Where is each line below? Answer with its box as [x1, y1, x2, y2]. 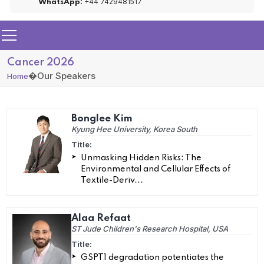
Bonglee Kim [71, 114, 133, 124]
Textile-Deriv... [81, 176, 143, 184]
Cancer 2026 [7, 57, 74, 68]
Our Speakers [37, 70, 95, 81]
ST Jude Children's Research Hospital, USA [71, 224, 228, 233]
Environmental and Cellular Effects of [81, 165, 230, 173]
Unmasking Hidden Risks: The [81, 154, 202, 162]
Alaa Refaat [71, 213, 131, 223]
